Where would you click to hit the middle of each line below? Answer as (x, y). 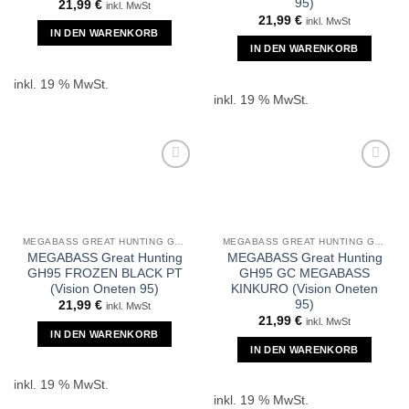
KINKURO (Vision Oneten (304, 288)
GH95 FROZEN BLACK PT (105, 273)
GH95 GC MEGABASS (304, 273)
